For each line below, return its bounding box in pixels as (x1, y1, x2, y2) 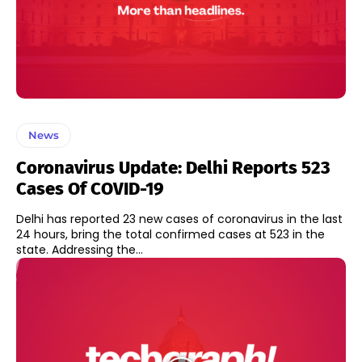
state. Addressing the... (52, 242, 143, 259)
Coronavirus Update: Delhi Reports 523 (16, 157, 330, 179)
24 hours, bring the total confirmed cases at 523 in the (16, 226, 325, 243)
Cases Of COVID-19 (16, 178, 164, 200)
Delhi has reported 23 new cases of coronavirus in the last (16, 211, 343, 228)
